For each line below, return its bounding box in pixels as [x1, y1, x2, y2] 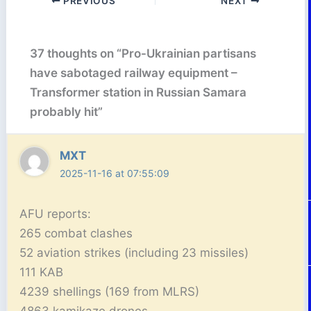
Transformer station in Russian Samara [30, 85, 247, 100]
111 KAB [19, 264, 64, 279]
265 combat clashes [19, 226, 133, 240]
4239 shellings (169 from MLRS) [19, 284, 200, 299]
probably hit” [30, 105, 103, 119]
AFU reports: [19, 206, 92, 221]
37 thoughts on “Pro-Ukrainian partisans [30, 47, 257, 61]
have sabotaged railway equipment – [30, 66, 238, 81]
